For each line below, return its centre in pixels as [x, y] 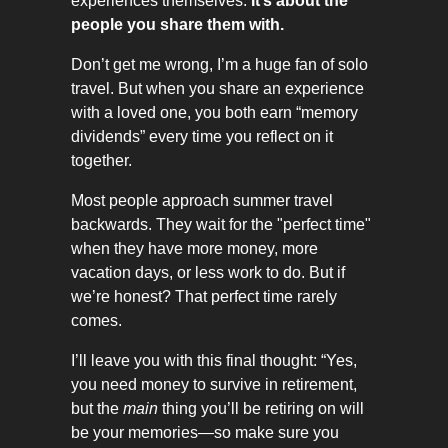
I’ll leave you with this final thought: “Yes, [214, 361]
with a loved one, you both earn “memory [214, 113]
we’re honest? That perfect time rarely [204, 297]
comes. [96, 321]
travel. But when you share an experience [217, 89]
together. [101, 161]
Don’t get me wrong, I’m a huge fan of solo [219, 65]
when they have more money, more [194, 249]
